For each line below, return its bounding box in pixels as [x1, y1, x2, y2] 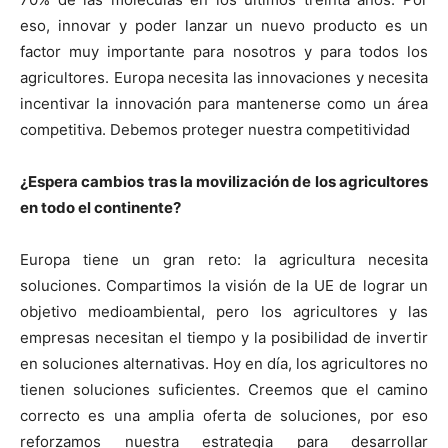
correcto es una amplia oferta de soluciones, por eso [20, 405, 428, 425]
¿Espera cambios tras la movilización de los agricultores [20, 171, 428, 191]
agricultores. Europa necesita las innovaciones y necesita [20, 67, 428, 87]
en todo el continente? [20, 197, 181, 217]
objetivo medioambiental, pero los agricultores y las [20, 301, 428, 321]
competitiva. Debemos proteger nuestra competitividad [20, 119, 410, 139]
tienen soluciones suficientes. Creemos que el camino [20, 379, 428, 399]
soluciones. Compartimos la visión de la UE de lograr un [20, 275, 428, 295]
